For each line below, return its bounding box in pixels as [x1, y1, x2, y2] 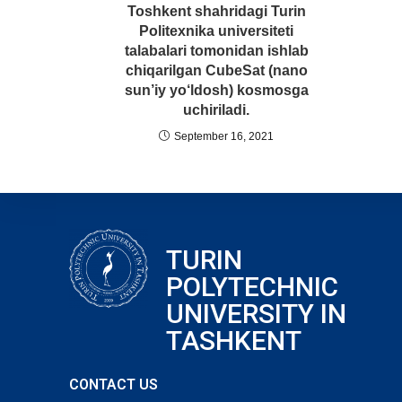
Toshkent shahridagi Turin [127, 4, 306, 19]
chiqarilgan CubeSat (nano [125, 63, 308, 78]
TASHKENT [165, 325, 301, 356]
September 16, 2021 [174, 130, 274, 143]
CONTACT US [69, 376, 159, 393]
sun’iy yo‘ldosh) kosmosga [124, 83, 309, 98]
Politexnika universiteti [139, 23, 293, 39]
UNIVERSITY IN [165, 298, 346, 329]
